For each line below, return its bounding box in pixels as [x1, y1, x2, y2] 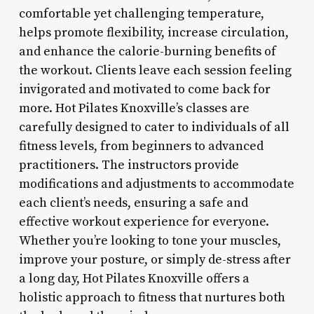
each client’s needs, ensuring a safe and [18, 194, 248, 211]
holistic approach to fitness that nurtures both [18, 289, 285, 306]
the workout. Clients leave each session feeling [18, 62, 292, 78]
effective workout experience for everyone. [18, 213, 269, 230]
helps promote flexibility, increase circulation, [18, 24, 289, 41]
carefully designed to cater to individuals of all [18, 118, 289, 135]
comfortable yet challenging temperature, [18, 5, 264, 22]
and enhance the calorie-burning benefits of [18, 43, 276, 60]
